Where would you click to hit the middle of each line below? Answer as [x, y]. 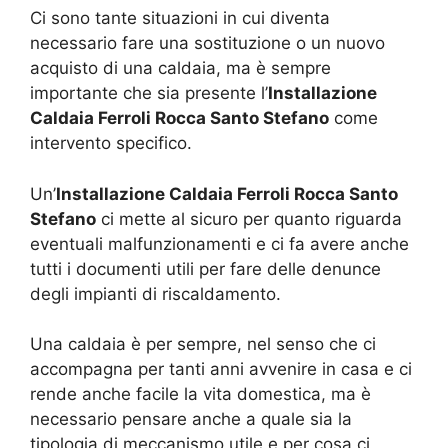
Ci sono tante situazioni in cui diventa [180, 18]
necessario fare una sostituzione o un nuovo [207, 43]
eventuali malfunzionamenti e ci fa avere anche [219, 243]
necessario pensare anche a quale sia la [191, 419]
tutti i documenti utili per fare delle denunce [205, 268]
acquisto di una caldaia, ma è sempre [180, 68]
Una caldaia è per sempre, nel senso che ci [203, 344]
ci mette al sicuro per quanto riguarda [249, 218]
